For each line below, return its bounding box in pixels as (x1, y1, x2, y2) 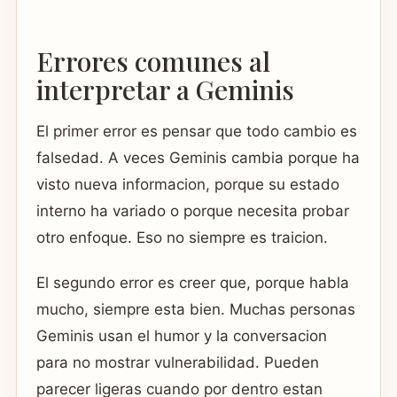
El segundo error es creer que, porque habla (36, 274, 349, 292)
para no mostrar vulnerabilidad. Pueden (36, 354, 319, 372)
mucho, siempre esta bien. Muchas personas (36, 300, 355, 319)
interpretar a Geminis (36, 71, 294, 107)
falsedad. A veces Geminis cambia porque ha (36, 149, 360, 167)
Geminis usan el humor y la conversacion (36, 327, 327, 346)
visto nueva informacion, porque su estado (36, 175, 339, 194)
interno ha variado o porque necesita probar (36, 202, 349, 221)
